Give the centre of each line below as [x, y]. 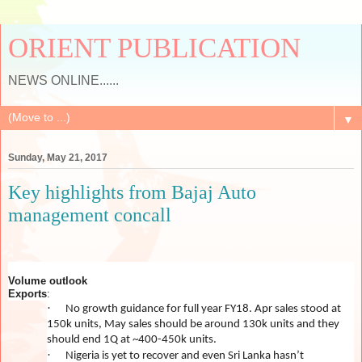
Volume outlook [48, 280]
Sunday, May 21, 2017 [58, 158]
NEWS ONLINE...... [63, 80]
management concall [90, 215]
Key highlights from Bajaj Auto [132, 192]
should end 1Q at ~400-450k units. [132, 339]
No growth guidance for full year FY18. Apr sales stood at [203, 309]
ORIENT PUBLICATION [154, 48]
